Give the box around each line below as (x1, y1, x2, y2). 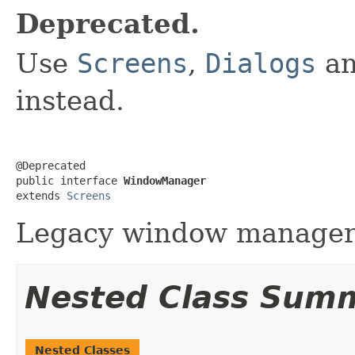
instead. (16, 84, 124, 116)
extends (16, 189, 67, 202)
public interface (16, 174, 124, 187)
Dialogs (205, 47, 316, 79)
